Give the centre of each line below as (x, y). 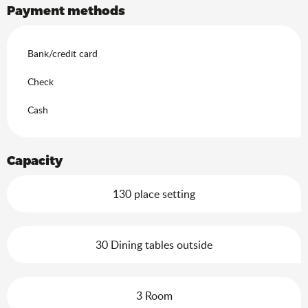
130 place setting (154, 194)
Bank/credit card (63, 53)
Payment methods (66, 10)
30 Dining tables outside (154, 244)
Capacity (35, 159)
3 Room (154, 295)
